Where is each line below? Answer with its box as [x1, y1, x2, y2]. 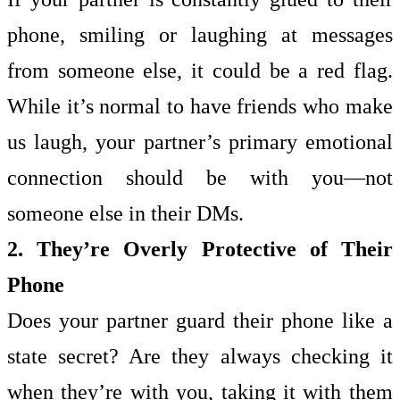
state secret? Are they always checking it [7, 345, 393, 368]
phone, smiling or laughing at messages [7, 23, 393, 46]
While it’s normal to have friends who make [7, 95, 393, 118]
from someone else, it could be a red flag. [7, 59, 393, 82]
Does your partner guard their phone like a [7, 309, 393, 332]
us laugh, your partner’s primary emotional [7, 130, 393, 154]
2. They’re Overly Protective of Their [7, 237, 393, 261]
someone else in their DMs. [7, 202, 244, 225]
